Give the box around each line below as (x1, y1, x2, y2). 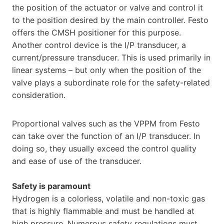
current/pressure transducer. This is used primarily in (12, 52, 210, 62)
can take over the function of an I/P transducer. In (12, 130, 200, 141)
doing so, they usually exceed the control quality (12, 143, 196, 153)
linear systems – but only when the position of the (12, 64, 201, 75)
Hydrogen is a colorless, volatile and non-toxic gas (12, 193, 205, 203)
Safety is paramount (12, 180, 90, 191)
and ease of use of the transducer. (12, 155, 141, 166)
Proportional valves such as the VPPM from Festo (12, 118, 200, 128)
